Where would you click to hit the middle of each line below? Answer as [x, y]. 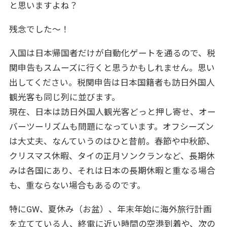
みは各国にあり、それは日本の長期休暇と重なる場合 [112, 171]
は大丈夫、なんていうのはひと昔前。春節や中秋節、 [112, 141]
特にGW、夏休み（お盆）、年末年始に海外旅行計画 [110, 209]
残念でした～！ [39, 29]
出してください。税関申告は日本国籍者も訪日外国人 [112, 82]
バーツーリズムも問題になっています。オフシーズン [111, 126]
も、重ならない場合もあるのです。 [77, 185]
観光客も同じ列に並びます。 [64, 97]
